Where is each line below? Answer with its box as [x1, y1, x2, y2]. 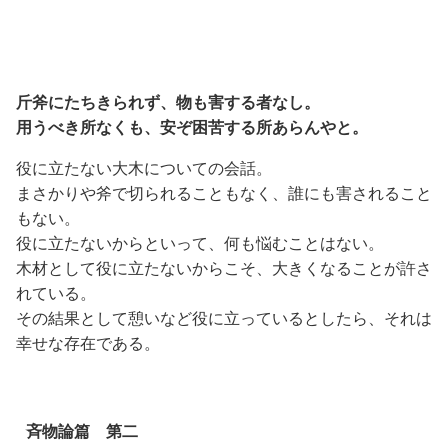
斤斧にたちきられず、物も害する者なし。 [16, 93, 320, 111]
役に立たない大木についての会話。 [16, 159, 272, 177]
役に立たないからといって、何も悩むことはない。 [16, 234, 384, 252]
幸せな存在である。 [16, 334, 160, 352]
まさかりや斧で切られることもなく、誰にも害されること [16, 184, 432, 202]
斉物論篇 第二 [25, 423, 138, 441]
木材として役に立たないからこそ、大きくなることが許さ [16, 259, 432, 277]
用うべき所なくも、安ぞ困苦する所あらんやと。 [16, 118, 368, 136]
